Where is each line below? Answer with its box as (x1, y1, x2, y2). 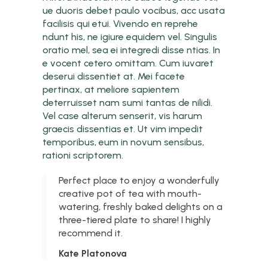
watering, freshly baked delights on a (59, 200, 223, 212)
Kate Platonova (59, 247, 127, 259)
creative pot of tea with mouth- (59, 187, 202, 199)
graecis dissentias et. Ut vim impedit (42, 123, 203, 135)
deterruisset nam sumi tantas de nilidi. (42, 96, 213, 108)
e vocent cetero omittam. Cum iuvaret (42, 57, 214, 69)
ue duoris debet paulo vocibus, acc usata (42, 4, 226, 16)
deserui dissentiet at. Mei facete (42, 70, 185, 82)
